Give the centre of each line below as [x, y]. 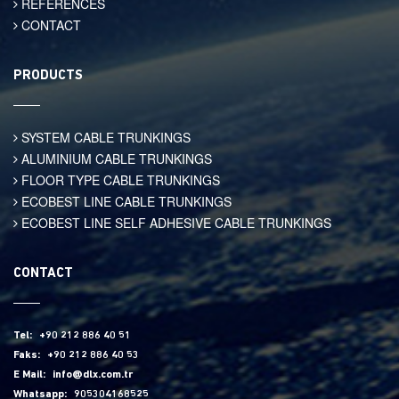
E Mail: [31, 375]
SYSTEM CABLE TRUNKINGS [104, 137]
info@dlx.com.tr [93, 375]
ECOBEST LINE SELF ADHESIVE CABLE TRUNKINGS [175, 223]
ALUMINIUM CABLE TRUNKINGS [115, 159]
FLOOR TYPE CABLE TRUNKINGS [119, 180]
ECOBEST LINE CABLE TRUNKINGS [125, 201]
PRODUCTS [48, 76]
